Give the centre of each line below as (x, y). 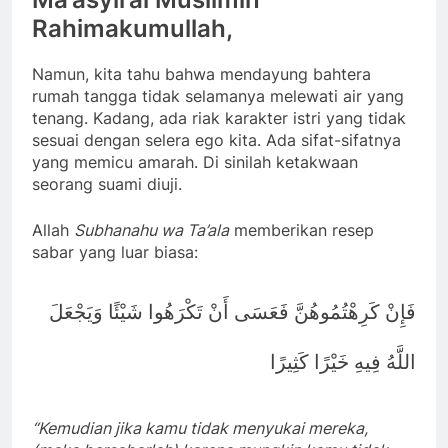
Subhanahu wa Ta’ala (151, 229)
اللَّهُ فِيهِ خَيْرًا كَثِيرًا (343, 361)
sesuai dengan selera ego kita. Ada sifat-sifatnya (216, 139)
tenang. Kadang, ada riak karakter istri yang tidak (219, 117)
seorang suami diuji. (107, 183)
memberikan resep (301, 229)
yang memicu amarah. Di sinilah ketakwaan (195, 161)
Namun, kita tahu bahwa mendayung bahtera (201, 73)
